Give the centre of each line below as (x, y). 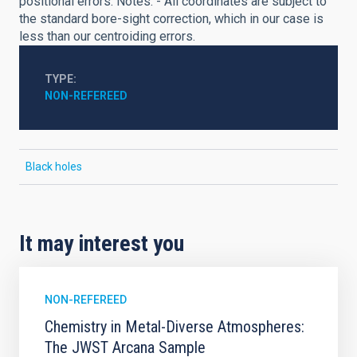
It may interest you (102, 243)
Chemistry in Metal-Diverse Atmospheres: (175, 327)
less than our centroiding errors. (107, 36)
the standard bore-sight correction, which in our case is (171, 19)
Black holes (54, 167)
